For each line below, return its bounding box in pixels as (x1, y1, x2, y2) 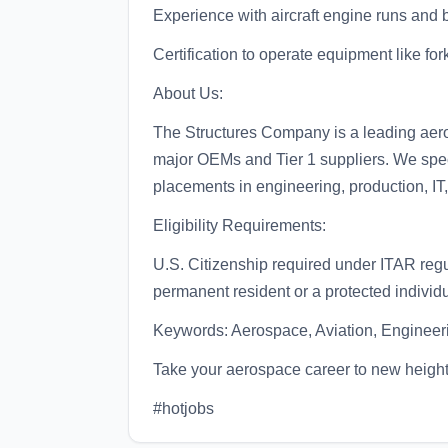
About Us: (153, 85, 223, 102)
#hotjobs (153, 400, 214, 417)
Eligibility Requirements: (153, 217, 326, 234)
